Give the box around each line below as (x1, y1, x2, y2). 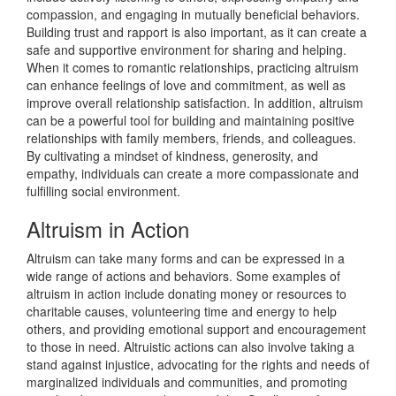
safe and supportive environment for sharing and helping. (27, 41, 346, 58)
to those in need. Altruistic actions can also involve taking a (27, 338, 354, 355)
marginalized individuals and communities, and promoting (27, 373, 347, 391)
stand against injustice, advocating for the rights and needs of (27, 355, 369, 373)
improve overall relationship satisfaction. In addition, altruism (27, 94, 363, 111)
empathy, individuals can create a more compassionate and (27, 164, 359, 182)
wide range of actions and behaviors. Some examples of (27, 267, 340, 285)
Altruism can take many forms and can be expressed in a (27, 249, 345, 267)
